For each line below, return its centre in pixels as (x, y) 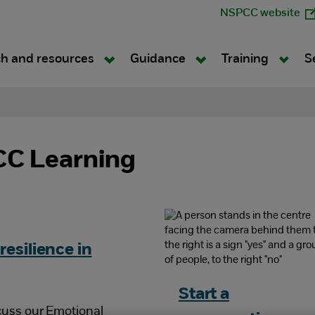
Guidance (159, 59)
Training (246, 59)
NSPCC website (261, 13)
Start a (204, 295)
